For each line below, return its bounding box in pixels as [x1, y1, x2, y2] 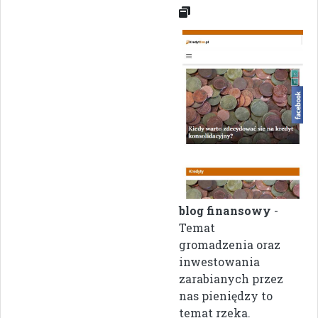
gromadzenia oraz [179, 236, 280, 252]
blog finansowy [179, 202, 271, 218]
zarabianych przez [179, 270, 283, 286]
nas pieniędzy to [179, 287, 273, 303]
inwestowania [179, 253, 260, 269]
